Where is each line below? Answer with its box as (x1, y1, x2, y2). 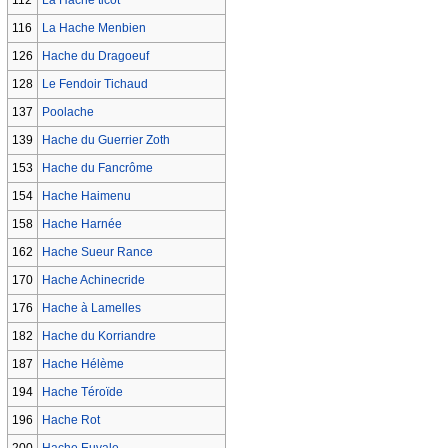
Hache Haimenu (41, 188, 131, 203)
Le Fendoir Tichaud (41, 76, 148, 91)
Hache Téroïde (41, 384, 123, 399)
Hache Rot (41, 412, 100, 427)
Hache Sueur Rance (41, 244, 153, 259)
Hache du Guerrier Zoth (41, 132, 170, 147)
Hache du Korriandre (41, 328, 156, 343)
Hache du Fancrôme (41, 160, 153, 175)
